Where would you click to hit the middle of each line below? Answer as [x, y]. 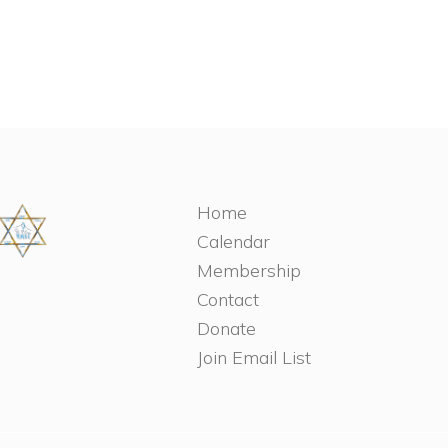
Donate [226, 328]
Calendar [233, 241]
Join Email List [253, 357]
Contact [227, 299]
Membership [248, 270]
